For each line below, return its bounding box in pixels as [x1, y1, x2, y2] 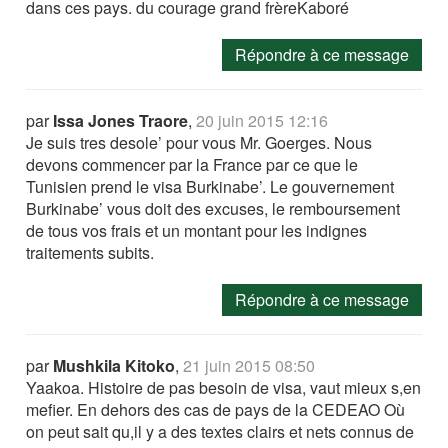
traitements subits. [26, 241, 155, 264]
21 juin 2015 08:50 [183, 354, 316, 377]
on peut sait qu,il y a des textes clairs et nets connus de [26, 420, 415, 443]
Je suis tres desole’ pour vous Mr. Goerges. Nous [26, 131, 373, 154]
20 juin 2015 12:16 [196, 109, 329, 132]
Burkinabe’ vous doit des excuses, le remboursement [26, 197, 401, 220]
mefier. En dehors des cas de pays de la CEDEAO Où [26, 398, 406, 421]
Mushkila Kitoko [53, 354, 176, 377]
